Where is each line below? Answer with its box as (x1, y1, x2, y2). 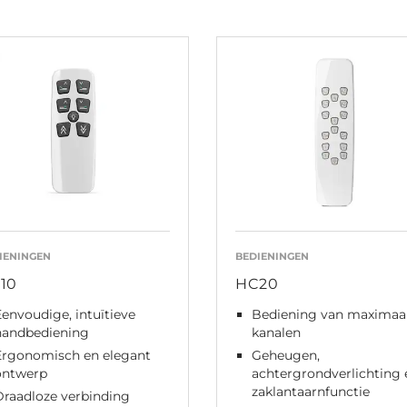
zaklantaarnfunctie (252, 382, 371, 400)
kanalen (252, 323, 302, 341)
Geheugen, (252, 346, 321, 363)
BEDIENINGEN (235, 249, 310, 263)
